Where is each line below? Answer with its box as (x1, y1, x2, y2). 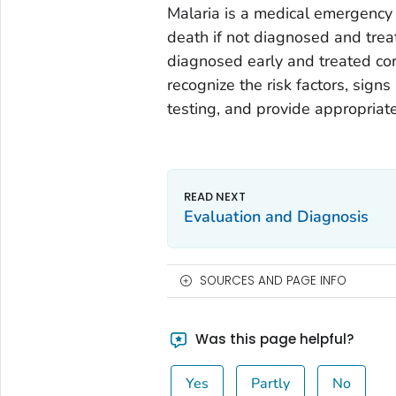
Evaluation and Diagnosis (183, 205, 369, 227)
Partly (251, 373, 291, 393)
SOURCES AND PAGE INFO (199, 271, 346, 289)
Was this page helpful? (192, 329, 354, 348)
